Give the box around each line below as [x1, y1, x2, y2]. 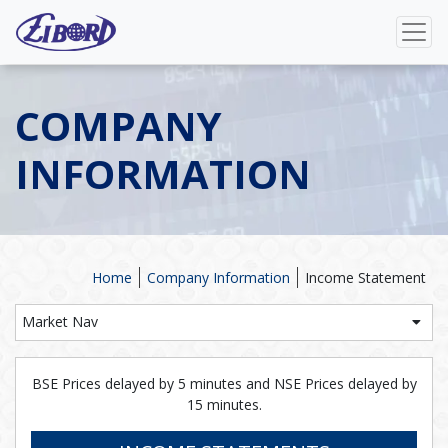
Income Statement [305, 268, 426, 287]
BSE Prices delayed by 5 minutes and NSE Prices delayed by [31, 374, 417, 393]
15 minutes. [186, 395, 262, 414]
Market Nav [22, 312, 98, 331]
